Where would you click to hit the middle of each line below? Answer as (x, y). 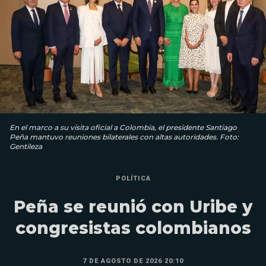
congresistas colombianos (133, 228)
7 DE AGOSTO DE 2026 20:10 (133, 261)
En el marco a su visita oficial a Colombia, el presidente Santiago (123, 127)
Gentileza (26, 146)
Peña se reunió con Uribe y (133, 206)
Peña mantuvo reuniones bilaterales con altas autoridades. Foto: (124, 137)
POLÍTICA (133, 178)
